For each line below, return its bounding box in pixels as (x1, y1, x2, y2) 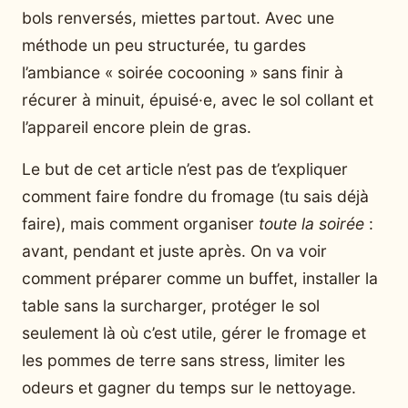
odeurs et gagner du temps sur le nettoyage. (22, 378, 356, 398)
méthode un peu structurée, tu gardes (22, 36, 306, 56)
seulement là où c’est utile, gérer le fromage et (22, 323, 366, 343)
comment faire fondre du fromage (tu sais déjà (22, 187, 369, 207)
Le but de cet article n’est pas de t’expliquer (22, 159, 348, 179)
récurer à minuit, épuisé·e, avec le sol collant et (22, 90, 373, 110)
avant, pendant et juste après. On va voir (22, 241, 327, 261)
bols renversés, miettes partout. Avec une (22, 8, 334, 28)
